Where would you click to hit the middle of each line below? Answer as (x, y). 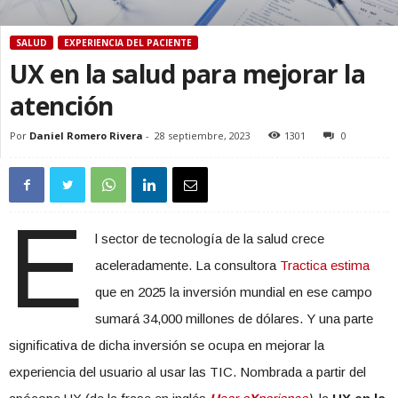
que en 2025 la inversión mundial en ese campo (233, 292)
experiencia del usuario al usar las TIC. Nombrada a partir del (187, 372)
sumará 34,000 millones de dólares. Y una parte (234, 319)
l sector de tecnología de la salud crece (209, 239)
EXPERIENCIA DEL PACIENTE (128, 43)
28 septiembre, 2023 (203, 136)
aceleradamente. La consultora (187, 266)
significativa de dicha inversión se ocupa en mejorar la (167, 346)
